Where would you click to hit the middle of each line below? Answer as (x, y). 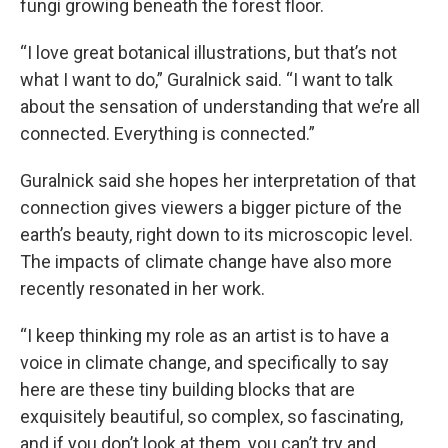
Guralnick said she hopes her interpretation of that (218, 180)
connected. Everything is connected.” (169, 133)
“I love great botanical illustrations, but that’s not (208, 52)
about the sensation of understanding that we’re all (220, 106)
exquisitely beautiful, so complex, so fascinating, (211, 416)
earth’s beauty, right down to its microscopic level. (216, 234)
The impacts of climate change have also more (206, 261)
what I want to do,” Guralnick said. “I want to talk (206, 79)
